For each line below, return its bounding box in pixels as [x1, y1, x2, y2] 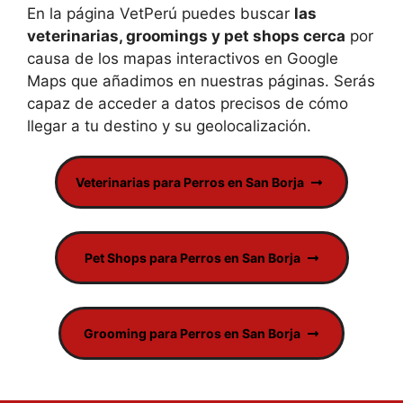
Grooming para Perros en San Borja [84, 326, 300, 341]
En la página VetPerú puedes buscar [27, 4, 294, 22]
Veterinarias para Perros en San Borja [76, 175, 304, 190]
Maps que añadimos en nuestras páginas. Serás [27, 72, 375, 90]
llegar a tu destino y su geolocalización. [27, 117, 311, 135]
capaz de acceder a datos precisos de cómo [27, 94, 348, 112]
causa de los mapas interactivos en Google [27, 49, 338, 67]
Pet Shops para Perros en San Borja [84, 250, 300, 265]
